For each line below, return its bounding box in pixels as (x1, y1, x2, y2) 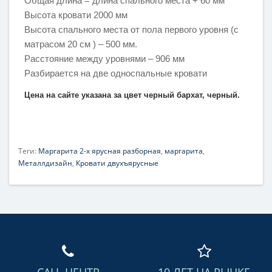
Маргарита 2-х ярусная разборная (38, 145, 161, 156)
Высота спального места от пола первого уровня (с (24, 24, 239, 35)
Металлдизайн (18, 157, 72, 168)
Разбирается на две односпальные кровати (24, 68, 207, 79)
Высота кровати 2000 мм (24, 10, 130, 21)
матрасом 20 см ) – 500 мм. (24, 39, 137, 50)
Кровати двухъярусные (76, 157, 158, 168)
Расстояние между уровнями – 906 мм (24, 53, 185, 64)
